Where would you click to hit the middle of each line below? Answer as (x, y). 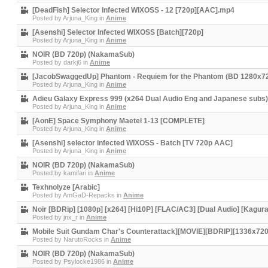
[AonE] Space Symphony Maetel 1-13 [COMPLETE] (118, 121)
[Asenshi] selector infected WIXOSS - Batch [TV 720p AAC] (133, 143)
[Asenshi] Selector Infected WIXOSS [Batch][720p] (118, 32)
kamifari (75, 173)
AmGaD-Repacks (89, 195)
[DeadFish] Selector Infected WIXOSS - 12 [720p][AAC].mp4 (133, 10)
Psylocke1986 (84, 261)
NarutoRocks (83, 239)
